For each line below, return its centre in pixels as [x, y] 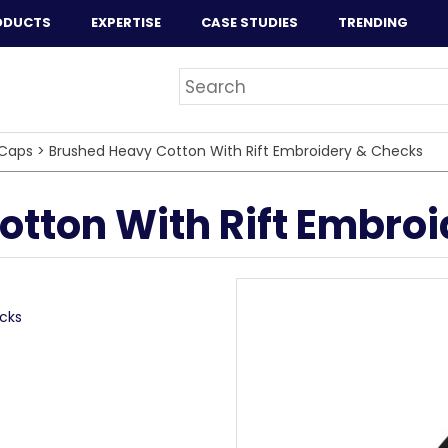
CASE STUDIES [249, 22]
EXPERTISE [126, 22]
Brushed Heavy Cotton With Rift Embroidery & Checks [236, 151]
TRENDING [373, 22]
